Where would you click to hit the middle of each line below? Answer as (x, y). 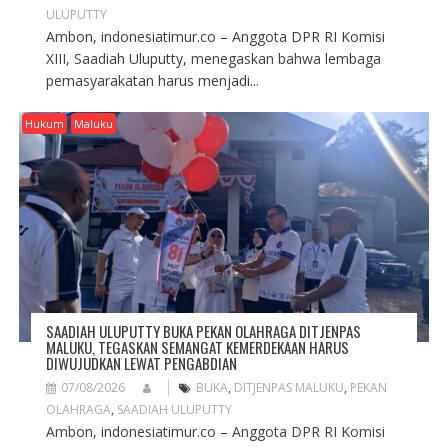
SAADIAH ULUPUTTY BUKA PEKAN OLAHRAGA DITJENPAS (203, 330)
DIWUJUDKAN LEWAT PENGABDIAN (141, 362)
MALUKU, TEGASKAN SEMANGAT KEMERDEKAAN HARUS (197, 346)
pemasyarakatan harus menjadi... (152, 81)
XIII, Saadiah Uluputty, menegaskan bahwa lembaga (213, 59)
